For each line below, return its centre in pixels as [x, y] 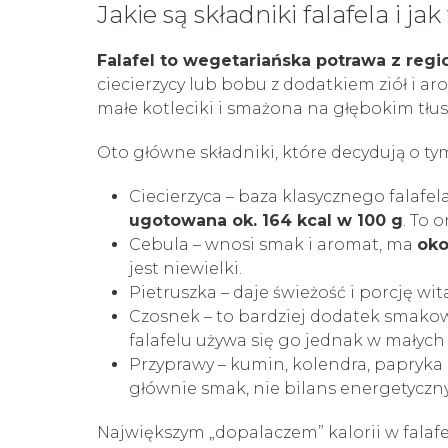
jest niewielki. [185, 268]
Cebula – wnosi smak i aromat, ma [273, 244]
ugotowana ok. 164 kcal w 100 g [266, 220]
